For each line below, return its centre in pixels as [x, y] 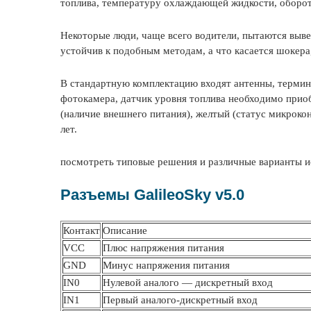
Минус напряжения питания [166, 265]
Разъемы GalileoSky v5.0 [152, 195]
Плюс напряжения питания [163, 248]
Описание [125, 230]
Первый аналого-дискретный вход [180, 300]
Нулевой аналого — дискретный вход [188, 283]
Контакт [82, 230]
